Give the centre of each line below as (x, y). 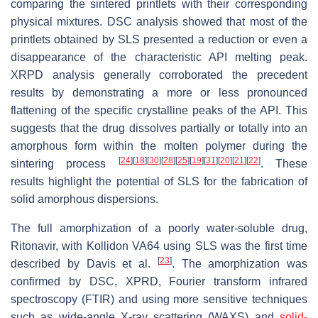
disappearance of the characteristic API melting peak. (159, 57)
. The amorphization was (239, 264)
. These (284, 164)
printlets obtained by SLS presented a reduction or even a (159, 40)
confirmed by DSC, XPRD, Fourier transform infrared (159, 282)
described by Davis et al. (84, 264)
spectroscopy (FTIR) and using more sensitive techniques (159, 300)
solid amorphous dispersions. (84, 199)
